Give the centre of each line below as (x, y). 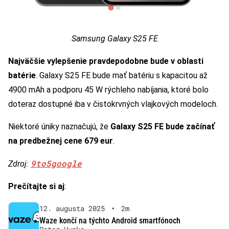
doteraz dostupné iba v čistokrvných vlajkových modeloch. (113, 104)
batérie (22, 75)
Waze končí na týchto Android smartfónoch (110, 220)
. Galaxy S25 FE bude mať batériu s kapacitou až (122, 75)
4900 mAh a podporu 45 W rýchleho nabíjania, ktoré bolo (108, 89)
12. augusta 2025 (72, 208)
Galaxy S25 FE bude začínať (163, 126)
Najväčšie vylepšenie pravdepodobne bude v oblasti (106, 61)
